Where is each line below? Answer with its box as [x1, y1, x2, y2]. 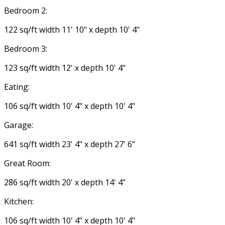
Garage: [4, 119, 33, 131]
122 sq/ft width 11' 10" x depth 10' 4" [4, 24, 140, 35]
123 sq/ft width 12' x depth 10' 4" [4, 62, 126, 73]
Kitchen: [4, 195, 34, 207]
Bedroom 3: [4, 43, 47, 54]
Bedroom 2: [4, 5, 47, 16]
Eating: [4, 81, 30, 92]
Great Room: [4, 157, 51, 169]
